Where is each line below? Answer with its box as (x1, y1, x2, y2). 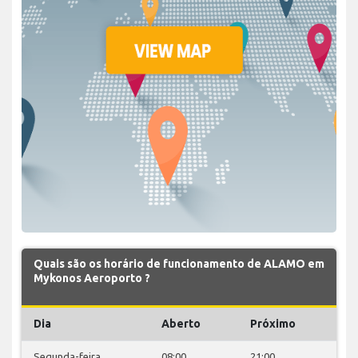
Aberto (161, 316, 201, 330)
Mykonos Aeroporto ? (34, 271, 150, 284)
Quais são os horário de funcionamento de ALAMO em (34, 257, 324, 270)
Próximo (250, 316, 296, 330)
